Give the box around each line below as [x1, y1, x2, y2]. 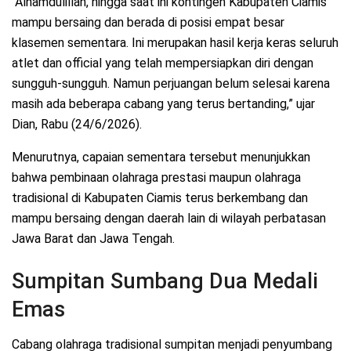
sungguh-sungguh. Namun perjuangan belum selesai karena [12, 76, 330, 92]
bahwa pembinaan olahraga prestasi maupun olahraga [12, 170, 301, 186]
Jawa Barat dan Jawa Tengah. [12, 231, 175, 247]
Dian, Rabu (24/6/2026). [12, 117, 142, 132]
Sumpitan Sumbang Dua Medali [12, 269, 318, 294]
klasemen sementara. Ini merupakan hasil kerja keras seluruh [12, 35, 338, 51]
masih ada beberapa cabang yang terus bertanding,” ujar [12, 96, 315, 112]
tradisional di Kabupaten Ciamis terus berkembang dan [12, 190, 308, 206]
